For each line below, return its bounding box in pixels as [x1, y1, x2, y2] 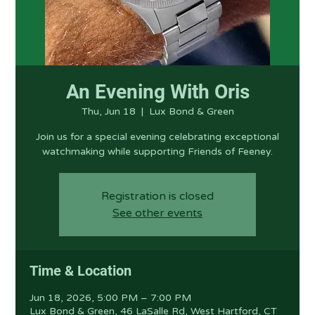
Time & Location [30, 262, 132, 279]
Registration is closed [101, 189, 214, 203]
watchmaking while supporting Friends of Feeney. [42, 146, 273, 157]
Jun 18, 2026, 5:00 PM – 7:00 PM [30, 292, 192, 304]
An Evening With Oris [65, 80, 250, 103]
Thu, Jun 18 [81, 105, 136, 117]
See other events [112, 206, 202, 220]
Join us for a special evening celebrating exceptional [36, 131, 279, 143]
